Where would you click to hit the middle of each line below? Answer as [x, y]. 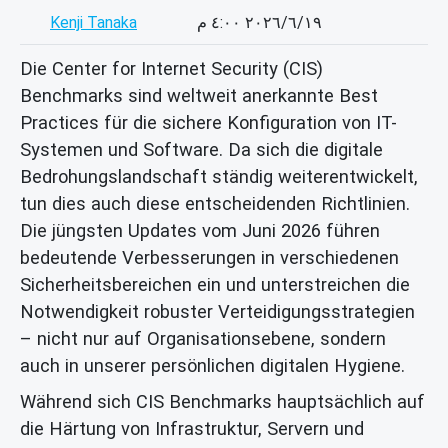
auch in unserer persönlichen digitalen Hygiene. [212, 365]
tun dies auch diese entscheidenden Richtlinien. [215, 203]
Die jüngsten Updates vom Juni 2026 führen [200, 230]
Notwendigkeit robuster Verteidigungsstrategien [217, 311]
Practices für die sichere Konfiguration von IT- [208, 122]
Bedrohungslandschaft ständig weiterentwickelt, [219, 176]
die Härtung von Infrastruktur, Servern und [192, 428]
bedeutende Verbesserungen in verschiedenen [209, 257]
